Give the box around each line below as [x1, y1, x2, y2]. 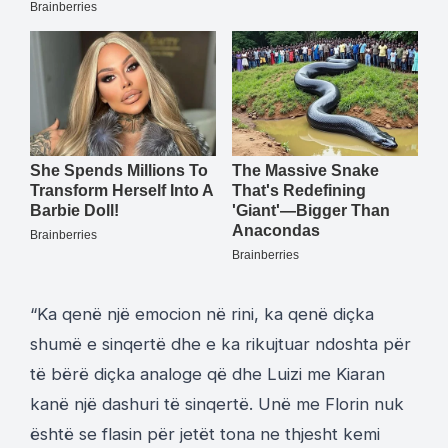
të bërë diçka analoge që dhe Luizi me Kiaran [30, 363, 385, 384]
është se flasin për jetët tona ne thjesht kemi [30, 423, 380, 444]
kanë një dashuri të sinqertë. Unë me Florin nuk [30, 393, 404, 414]
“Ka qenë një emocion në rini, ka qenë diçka [30, 303, 374, 324]
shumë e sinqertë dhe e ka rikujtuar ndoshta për [30, 333, 411, 354]
